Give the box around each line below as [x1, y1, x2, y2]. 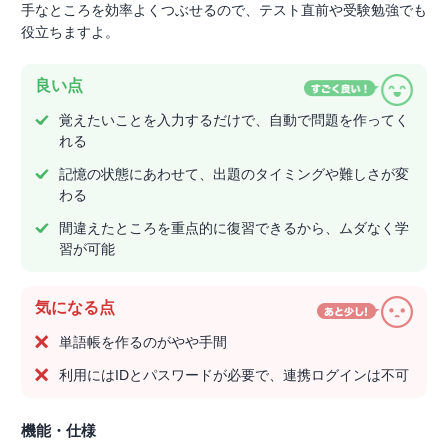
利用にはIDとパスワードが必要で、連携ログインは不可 [59, 367, 409, 384]
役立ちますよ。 [21, 24, 119, 41]
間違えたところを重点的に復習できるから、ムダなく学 [59, 220, 409, 237]
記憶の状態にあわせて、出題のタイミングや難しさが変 [59, 166, 409, 183]
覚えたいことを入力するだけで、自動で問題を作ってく [59, 112, 409, 129]
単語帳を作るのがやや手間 [59, 334, 227, 351]
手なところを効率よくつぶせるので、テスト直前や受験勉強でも [21, 2, 427, 19]
